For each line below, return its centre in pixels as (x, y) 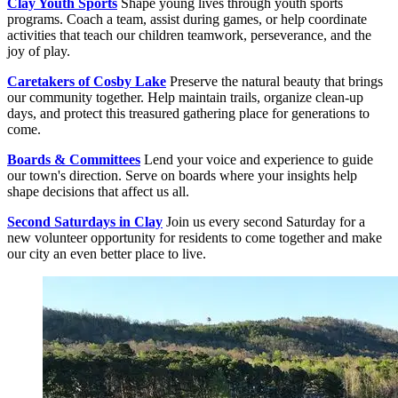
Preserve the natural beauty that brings (275, 81)
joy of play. (39, 51)
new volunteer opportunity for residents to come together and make (195, 237)
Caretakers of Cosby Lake (87, 81)
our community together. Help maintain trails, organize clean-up (185, 97)
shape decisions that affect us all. (98, 191)
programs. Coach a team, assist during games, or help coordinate (187, 19)
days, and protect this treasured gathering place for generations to (188, 113)
